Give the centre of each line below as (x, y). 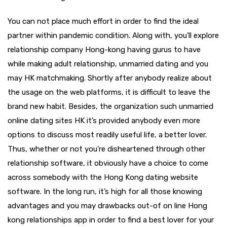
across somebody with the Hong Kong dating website (103, 177)
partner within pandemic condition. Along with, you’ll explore (113, 35)
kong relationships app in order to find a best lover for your (111, 220)
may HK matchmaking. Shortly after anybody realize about (110, 78)
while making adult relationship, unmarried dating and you (108, 64)
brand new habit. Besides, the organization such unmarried (110, 106)
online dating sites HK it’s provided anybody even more (104, 121)
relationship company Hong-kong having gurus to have (104, 50)
